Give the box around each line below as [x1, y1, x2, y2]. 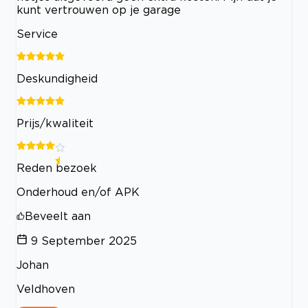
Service [16, 27, 58, 41]
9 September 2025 [31, 234, 137, 247]
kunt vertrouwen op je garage [16, 3, 181, 16]
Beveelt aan [25, 210, 91, 223]
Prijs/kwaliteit [16, 117, 93, 130]
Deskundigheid [16, 72, 98, 85]
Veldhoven [16, 283, 75, 296]
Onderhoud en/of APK [16, 186, 140, 199]
